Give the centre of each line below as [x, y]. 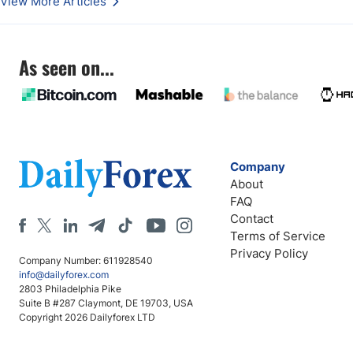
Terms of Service [278, 236]
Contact [252, 219]
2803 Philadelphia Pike [70, 289]
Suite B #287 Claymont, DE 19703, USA [106, 303]
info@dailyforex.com [64, 275]
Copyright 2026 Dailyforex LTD [87, 317]
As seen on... [67, 67]
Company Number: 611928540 [86, 260]
